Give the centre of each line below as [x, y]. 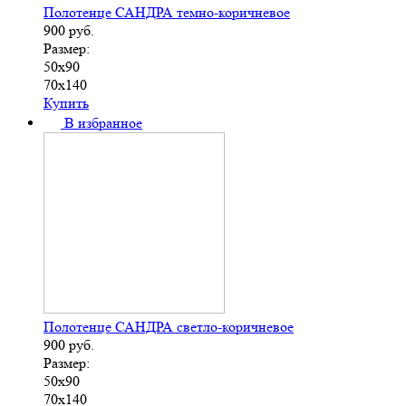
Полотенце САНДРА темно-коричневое [167, 13]
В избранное [103, 123]
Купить [66, 103]
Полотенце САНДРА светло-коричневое [169, 327]
